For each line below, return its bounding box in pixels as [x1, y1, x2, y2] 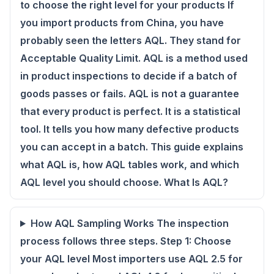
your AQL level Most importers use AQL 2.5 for [20, 253, 243, 265]
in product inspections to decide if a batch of [20, 70, 237, 82]
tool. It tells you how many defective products [20, 123, 239, 135]
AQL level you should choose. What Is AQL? [20, 176, 228, 188]
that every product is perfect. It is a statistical [20, 105, 240, 117]
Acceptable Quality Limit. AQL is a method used [20, 52, 248, 64]
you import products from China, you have [20, 17, 224, 29]
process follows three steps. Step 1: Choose [20, 235, 231, 247]
